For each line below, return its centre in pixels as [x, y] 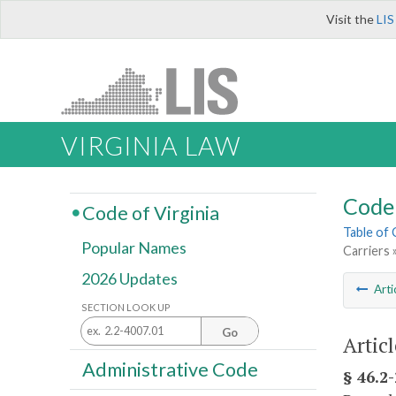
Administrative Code [170, 369]
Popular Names [134, 248]
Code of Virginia [150, 213]
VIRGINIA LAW [151, 146]
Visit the [351, 19]
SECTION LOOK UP [126, 307]
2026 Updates [129, 279]
